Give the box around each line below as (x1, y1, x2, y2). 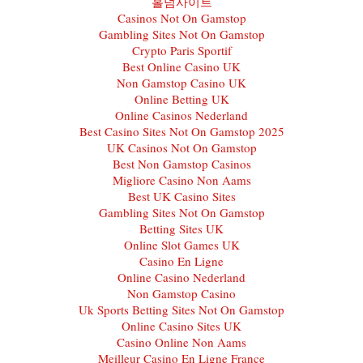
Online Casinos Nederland (115, 106, 248, 123)
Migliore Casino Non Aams (112, 171, 251, 188)
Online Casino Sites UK (122, 317, 241, 334)
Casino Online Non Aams (117, 333, 246, 350)
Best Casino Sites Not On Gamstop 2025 (79, 122, 284, 139)
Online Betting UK (134, 90, 229, 107)
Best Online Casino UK (122, 58, 241, 75)
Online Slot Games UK (123, 236, 240, 253)
